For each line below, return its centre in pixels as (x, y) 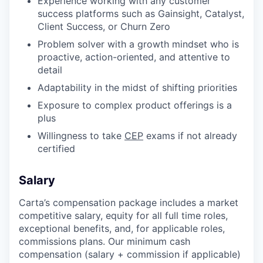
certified (56, 148)
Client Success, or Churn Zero (104, 26)
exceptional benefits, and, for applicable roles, (122, 228)
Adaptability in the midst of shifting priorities (137, 87)
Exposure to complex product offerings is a (135, 105)
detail (50, 70)
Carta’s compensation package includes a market (129, 202)
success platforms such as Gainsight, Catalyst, (141, 13)
